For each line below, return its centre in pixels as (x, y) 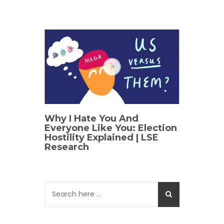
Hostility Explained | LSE (101, 137)
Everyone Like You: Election (111, 128)
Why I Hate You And (91, 118)
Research (67, 147)
